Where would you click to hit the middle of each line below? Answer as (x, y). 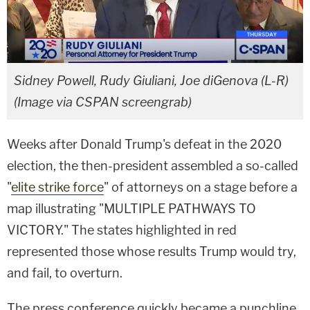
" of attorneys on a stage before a (201, 187)
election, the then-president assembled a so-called (153, 165)
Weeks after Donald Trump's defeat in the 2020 (144, 144)
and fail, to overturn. (65, 273)
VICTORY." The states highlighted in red (122, 230)
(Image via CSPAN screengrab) (103, 102)
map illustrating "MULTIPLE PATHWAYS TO (131, 208)
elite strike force (57, 187)
